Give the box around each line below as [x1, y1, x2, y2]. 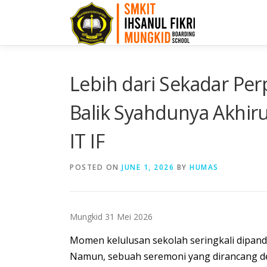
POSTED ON [70, 162, 122, 172]
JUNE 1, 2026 [122, 162, 174, 172]
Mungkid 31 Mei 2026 [70, 210, 153, 222]
